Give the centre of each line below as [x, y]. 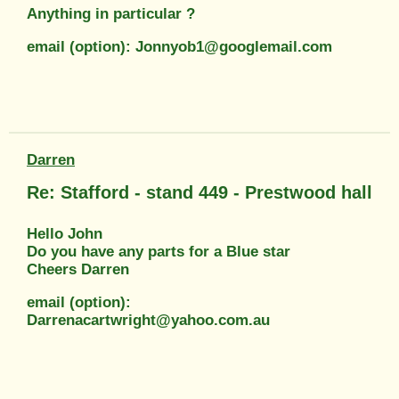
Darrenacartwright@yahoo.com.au [148, 320]
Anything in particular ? [111, 13]
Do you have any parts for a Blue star [159, 251]
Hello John [65, 233]
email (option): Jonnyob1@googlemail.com [179, 46]
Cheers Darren [78, 269]
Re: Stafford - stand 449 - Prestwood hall [199, 192]
